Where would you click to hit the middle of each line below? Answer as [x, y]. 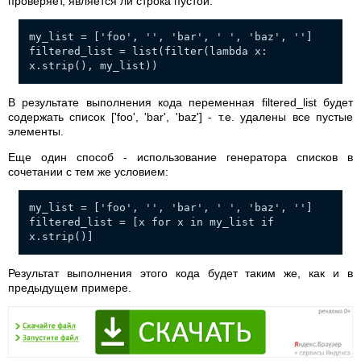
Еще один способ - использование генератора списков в [180, 158]
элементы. [36, 132]
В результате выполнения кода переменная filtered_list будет [180, 103]
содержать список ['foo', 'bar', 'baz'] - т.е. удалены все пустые [180, 117]
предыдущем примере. [70, 288]
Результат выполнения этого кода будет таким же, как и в [180, 274]
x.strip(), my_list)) [93, 66]
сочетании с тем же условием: [88, 172]
